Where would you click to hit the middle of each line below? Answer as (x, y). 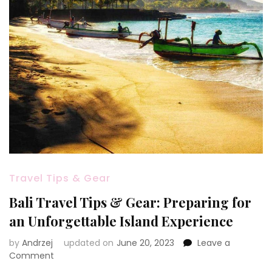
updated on (89, 243)
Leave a (214, 243)
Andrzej (37, 243)
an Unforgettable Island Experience (121, 221)
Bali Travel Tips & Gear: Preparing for (130, 202)
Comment (32, 256)
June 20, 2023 (145, 243)
